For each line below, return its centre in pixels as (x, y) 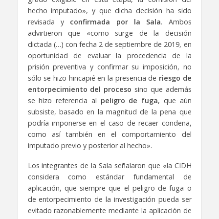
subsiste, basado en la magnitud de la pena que (109, 111)
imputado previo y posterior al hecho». (90, 145)
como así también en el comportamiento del (109, 134)
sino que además (162, 89)
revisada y (49, 22)
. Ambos (176, 22)
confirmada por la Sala (116, 22)
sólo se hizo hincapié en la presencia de (93, 78)
